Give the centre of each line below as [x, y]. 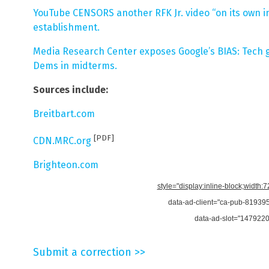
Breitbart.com [64, 113]
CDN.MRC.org [62, 141]
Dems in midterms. [75, 65]
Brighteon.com [66, 165]
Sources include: [71, 89]
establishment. [66, 27]
